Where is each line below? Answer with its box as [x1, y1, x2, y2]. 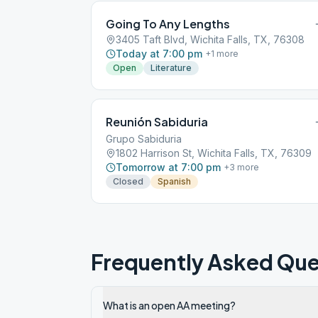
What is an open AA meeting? [103, 299, 236, 312]
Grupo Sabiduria [106, 133, 182, 145]
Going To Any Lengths [106, 16, 230, 31]
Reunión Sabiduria [106, 114, 208, 129]
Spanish [158, 176, 191, 187]
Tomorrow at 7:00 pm [116, 161, 221, 173]
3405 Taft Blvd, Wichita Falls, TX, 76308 [116, 33, 305, 45]
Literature [150, 62, 192, 73]
